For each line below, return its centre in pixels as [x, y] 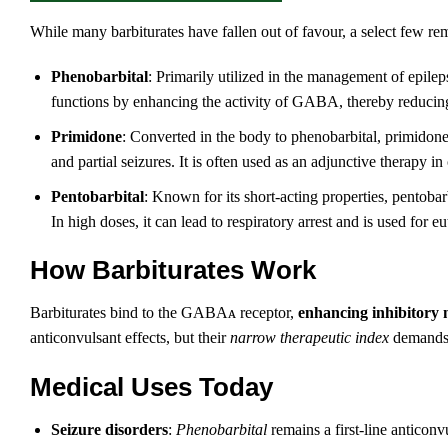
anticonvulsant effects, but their [130, 338]
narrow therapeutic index [309, 338]
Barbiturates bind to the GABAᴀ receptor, [164, 313]
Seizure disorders [109, 429]
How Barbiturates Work [173, 270]
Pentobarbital [97, 196]
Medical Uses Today [151, 386]
